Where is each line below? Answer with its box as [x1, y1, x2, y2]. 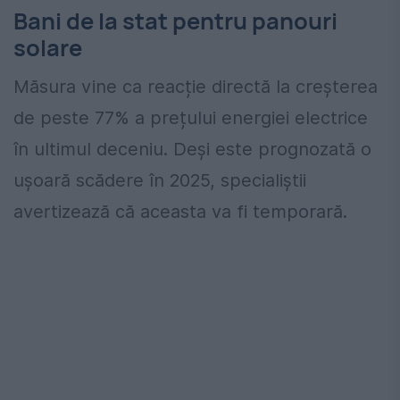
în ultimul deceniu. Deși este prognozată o [13, 138, 371, 160]
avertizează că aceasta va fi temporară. [13, 201, 347, 222]
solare [13, 31, 82, 63]
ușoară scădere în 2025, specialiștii [13, 170, 306, 191]
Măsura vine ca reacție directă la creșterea [13, 76, 378, 97]
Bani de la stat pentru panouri [13, 4, 337, 37]
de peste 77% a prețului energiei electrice [13, 107, 368, 129]
